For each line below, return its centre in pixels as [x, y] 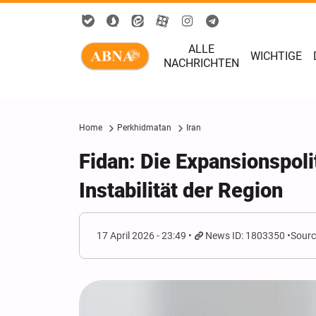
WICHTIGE [276, 56]
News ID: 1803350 [245, 236]
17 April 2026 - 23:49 [141, 236]
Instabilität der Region [181, 190]
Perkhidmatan [144, 128]
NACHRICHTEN [201, 63]
